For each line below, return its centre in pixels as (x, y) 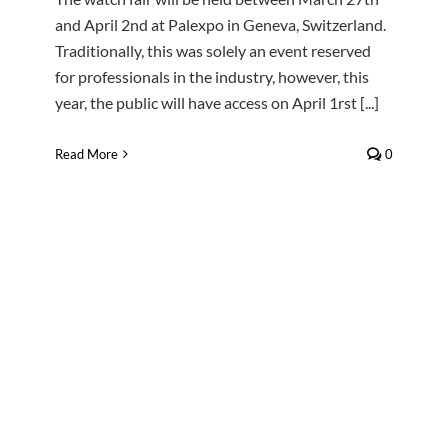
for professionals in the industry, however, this (212, 77)
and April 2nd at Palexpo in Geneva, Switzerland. (220, 25)
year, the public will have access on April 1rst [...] (217, 103)
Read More (86, 154)
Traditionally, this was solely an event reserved (213, 51)
